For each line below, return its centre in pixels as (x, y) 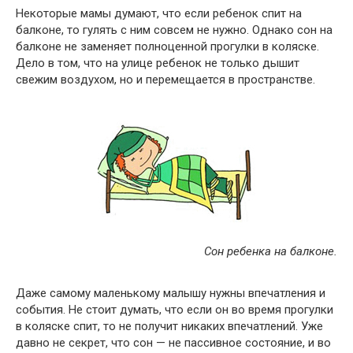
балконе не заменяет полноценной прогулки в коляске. (167, 46)
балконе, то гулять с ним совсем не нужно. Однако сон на (174, 30)
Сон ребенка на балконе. (271, 251)
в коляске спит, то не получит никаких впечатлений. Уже (169, 326)
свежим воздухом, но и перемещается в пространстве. (165, 80)
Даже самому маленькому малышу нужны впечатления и (171, 293)
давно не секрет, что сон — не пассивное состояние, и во (173, 343)
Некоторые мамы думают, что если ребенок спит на (159, 13)
